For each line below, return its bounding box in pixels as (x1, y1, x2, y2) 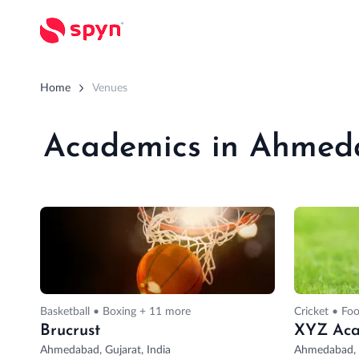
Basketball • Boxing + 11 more (39, 305, 191, 317)
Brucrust (39, 322, 100, 339)
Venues (92, 83, 128, 94)
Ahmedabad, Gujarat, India (39, 344, 171, 356)
